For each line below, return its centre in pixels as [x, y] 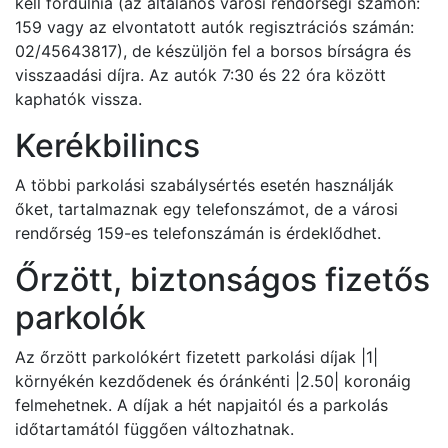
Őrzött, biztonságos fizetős [222, 279]
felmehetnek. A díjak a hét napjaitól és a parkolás [201, 405]
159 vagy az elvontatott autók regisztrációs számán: [214, 27]
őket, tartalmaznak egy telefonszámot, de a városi [206, 209]
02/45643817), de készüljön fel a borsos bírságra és [213, 51]
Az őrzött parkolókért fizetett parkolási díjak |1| [196, 357]
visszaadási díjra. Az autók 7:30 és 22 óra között [200, 75]
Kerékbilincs [107, 145]
